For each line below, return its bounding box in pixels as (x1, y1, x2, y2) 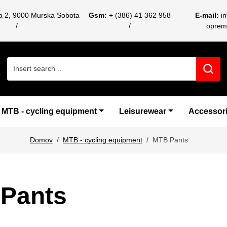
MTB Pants (153, 136, 188, 144)
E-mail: (195, 11, 219, 19)
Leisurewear (119, 107, 166, 116)
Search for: (6, 57, 45, 66)
